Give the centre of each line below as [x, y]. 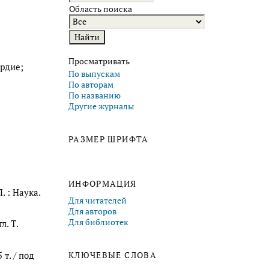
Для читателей [98, 201]
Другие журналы [101, 107]
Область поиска [101, 9]
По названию [95, 96]
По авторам [91, 85]
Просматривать [99, 61]
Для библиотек [98, 222]
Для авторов [92, 212]
